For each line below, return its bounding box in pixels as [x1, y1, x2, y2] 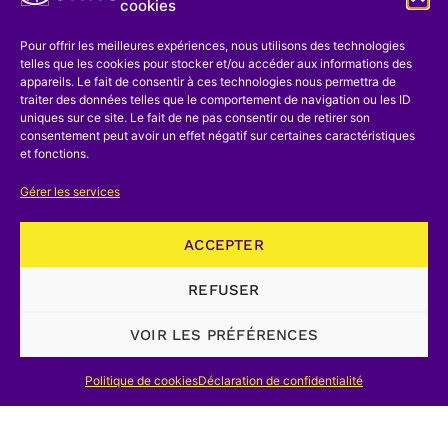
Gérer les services [20, 184, 120, 199]
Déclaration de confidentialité [198, 373, 363, 388]
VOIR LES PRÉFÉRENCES [130, 325, 318, 344]
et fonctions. [20, 146, 89, 161]
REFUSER [188, 280, 260, 299]
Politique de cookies [85, 373, 198, 388]
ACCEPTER [184, 235, 264, 254]
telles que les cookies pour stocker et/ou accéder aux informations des [20, 56, 412, 71]
